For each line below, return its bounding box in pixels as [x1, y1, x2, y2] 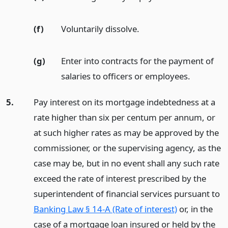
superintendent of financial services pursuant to [33, 187, 220, 199]
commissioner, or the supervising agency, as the [33, 141, 221, 154]
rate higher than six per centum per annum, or [33, 111, 215, 123]
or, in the [177, 203, 213, 215]
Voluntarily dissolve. [61, 22, 139, 35]
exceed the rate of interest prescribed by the [33, 172, 206, 184]
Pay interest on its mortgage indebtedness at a [33, 96, 215, 108]
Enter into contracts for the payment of [61, 54, 214, 67]
